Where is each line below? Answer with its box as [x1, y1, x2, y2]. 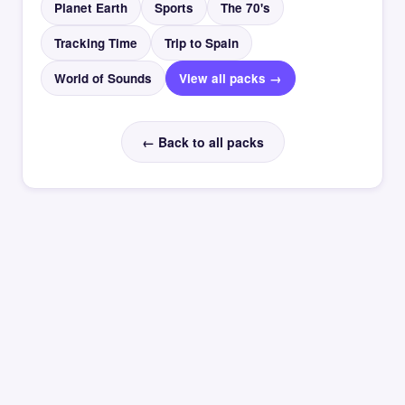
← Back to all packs [141, 133, 264, 152]
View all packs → [179, 70, 282, 88]
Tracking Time [54, 34, 137, 52]
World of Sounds [54, 70, 152, 88]
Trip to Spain [165, 34, 239, 52]
